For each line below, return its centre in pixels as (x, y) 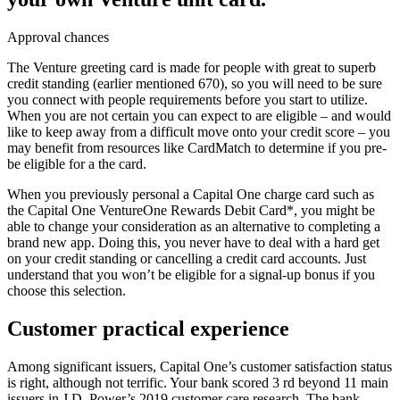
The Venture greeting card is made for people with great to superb (192, 68)
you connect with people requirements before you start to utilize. (187, 100)
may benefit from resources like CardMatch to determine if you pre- (197, 148)
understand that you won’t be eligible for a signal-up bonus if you (191, 275)
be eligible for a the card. (77, 164)
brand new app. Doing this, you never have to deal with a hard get (193, 243)
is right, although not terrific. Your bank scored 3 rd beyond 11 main (198, 383)
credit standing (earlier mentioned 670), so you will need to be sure (195, 84)
